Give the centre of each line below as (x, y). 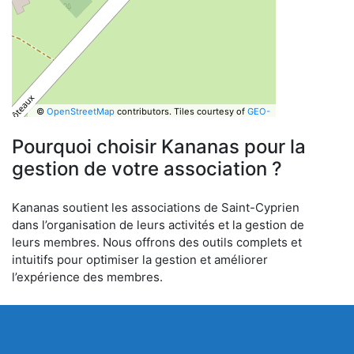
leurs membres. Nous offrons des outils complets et (157, 242)
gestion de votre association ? (147, 169)
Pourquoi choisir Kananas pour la (159, 147)
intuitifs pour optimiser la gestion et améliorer (140, 260)
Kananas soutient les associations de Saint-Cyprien (156, 207)
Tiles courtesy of (210, 111)
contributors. (143, 111)
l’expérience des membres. (87, 277)
